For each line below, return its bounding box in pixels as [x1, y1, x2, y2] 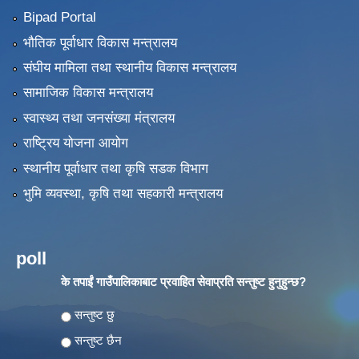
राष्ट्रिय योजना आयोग [22, 135, 128, 151]
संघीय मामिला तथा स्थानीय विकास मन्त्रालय [22, 59, 236, 75]
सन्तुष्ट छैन [75, 333, 122, 347]
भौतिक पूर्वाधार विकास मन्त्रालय [22, 34, 177, 50]
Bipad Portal [22, 10, 96, 26]
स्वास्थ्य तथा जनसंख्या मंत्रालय [22, 110, 175, 126]
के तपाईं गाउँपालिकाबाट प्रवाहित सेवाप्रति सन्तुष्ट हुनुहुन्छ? [61, 274, 306, 288]
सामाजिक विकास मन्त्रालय [22, 85, 153, 101]
